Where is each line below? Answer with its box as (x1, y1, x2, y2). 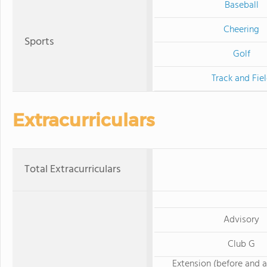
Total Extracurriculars (24, 160, 120, 178)
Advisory (223, 212, 259, 228)
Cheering (223, 21, 259, 38)
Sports (24, 33, 54, 51)
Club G (228, 236, 255, 252)
